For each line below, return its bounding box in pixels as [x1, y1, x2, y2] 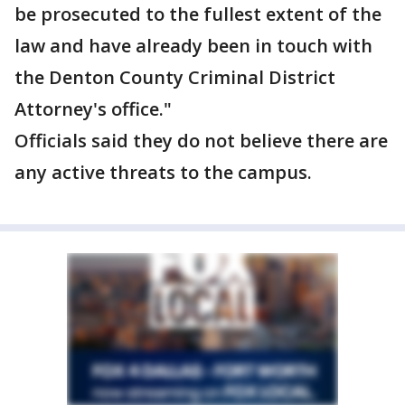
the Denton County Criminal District [14, 65, 335, 90]
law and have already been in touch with [14, 33, 372, 59]
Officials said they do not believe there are [14, 128, 388, 154]
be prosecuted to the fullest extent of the [14, 2, 381, 27]
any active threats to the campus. [14, 160, 312, 185]
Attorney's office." [14, 97, 172, 122]
